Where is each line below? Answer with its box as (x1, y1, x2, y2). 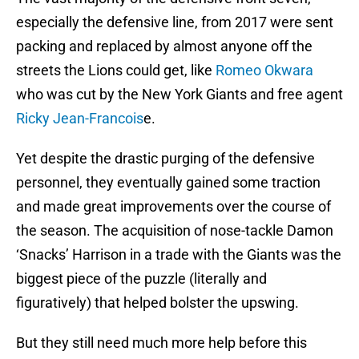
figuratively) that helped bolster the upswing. (16, 294, 299, 312)
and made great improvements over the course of (16, 198, 331, 216)
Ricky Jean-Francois (16, 110, 143, 127)
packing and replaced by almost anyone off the (16, 38, 313, 55)
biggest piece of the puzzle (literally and (16, 270, 267, 288)
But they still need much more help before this (16, 334, 307, 352)
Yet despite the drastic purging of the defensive (16, 150, 315, 167)
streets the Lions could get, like (16, 62, 216, 79)
